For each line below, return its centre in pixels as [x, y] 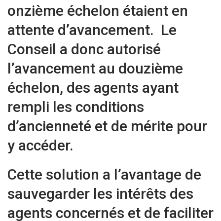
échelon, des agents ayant [93, 88]
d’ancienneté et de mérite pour [107, 126]
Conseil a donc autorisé [84, 49]
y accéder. [42, 146]
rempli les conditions [76, 107]
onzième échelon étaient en [98, 11]
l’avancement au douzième [95, 69]
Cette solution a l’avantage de [104, 175]
